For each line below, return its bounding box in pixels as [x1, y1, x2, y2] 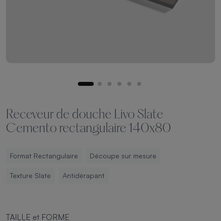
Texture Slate [10, 171, 51, 180]
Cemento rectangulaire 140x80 [6, 123, 171, 135]
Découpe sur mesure [90, 151, 156, 160]
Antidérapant [63, 171, 105, 180]
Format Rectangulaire [10, 151, 78, 160]
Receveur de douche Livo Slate [6, 109, 163, 121]
